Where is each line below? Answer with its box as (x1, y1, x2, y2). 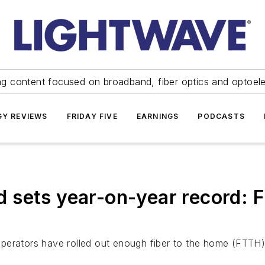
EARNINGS (136, 112, 179, 121)
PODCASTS (198, 112, 245, 121)
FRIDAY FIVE (66, 112, 118, 121)
